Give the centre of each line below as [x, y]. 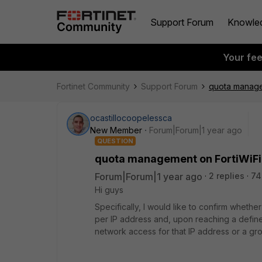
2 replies [227, 176]
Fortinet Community [93, 86]
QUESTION [115, 141]
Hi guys [109, 190]
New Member [116, 130]
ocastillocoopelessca [131, 118]
